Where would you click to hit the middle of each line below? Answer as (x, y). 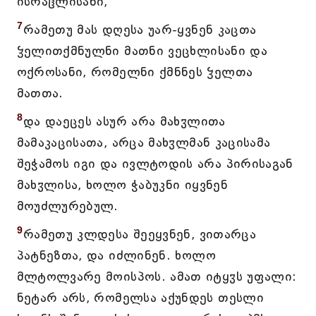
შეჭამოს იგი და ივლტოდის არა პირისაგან (155, 164)
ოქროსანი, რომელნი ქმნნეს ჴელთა (135, 72)
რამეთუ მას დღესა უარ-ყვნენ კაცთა (140, 30)
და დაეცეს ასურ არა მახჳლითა (124, 121)
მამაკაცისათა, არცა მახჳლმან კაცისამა (144, 142)
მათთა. (40, 93)
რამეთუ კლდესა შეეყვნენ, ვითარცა (140, 234)
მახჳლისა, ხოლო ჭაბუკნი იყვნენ (122, 185)
